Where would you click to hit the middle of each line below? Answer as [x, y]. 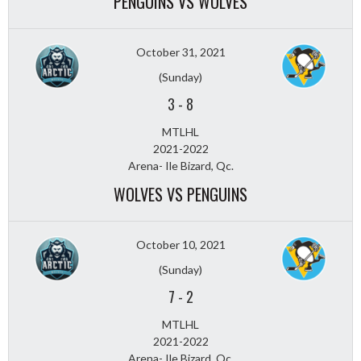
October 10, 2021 [180, 244]
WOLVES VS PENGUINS [180, 194]
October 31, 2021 [180, 52]
